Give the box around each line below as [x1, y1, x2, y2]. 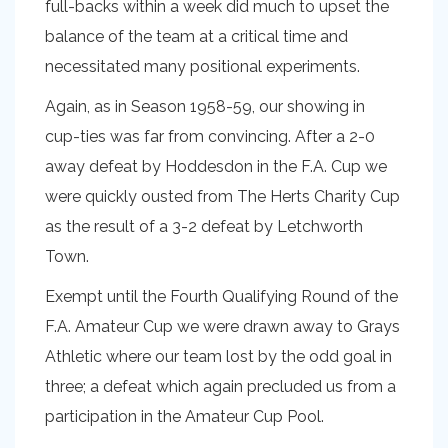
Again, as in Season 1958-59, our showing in [45, 97, 365, 116]
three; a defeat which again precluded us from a [45, 377, 396, 396]
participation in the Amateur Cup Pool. [45, 407, 324, 426]
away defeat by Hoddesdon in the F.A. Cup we [45, 157, 387, 176]
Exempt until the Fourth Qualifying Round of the [45, 287, 398, 306]
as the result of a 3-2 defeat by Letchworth [45, 217, 363, 236]
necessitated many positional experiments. [45, 57, 360, 76]
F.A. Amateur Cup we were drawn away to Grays [45, 317, 400, 336]
